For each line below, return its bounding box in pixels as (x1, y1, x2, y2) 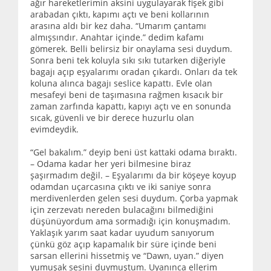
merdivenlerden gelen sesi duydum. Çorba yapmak (30, 192, 238, 204)
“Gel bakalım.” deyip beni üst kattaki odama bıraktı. (30, 146, 237, 158)
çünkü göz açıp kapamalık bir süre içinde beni (30, 238, 217, 250)
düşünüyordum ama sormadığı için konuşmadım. (30, 215, 230, 227)
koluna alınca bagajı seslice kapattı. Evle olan (30, 77, 212, 89)
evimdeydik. (30, 123, 79, 135)
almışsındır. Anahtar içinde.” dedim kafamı (30, 31, 204, 43)
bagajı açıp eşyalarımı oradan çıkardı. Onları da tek (30, 65, 237, 77)
